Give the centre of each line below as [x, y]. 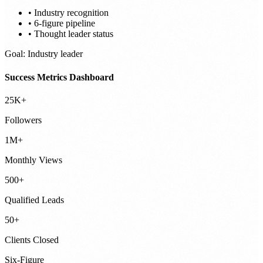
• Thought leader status [71, 34]
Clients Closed [32, 240]
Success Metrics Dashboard [59, 77]
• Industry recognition [68, 13]
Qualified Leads [34, 200]
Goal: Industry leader [44, 54]
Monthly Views [33, 160]
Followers [23, 120]
